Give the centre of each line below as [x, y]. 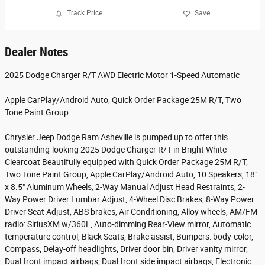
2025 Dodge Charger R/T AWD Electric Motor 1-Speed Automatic [122, 75]
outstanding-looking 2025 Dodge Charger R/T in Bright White [116, 149]
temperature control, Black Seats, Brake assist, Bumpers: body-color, [129, 236]
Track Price [85, 13]
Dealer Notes [37, 52]
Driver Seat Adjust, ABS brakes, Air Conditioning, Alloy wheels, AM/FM [131, 211]
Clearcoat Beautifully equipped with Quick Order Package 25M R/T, [126, 162]
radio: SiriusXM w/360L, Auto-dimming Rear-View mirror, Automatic [128, 224]
